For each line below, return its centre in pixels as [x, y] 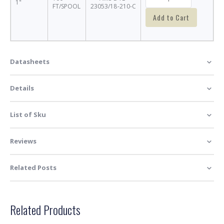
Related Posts [33, 167]
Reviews [23, 141]
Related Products [45, 209]
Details [22, 88]
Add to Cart [171, 17]
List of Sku [28, 114]
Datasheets [30, 61]
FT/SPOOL [67, 6]
